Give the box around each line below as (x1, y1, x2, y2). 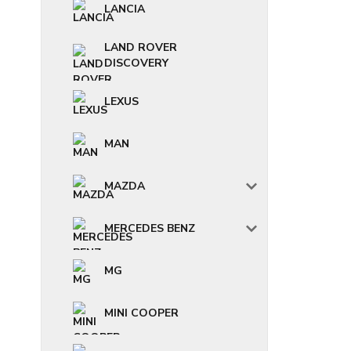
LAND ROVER (104, 40, 177, 55)
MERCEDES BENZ (104, 221, 195, 236)
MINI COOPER (104, 306, 179, 320)
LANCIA (104, 2, 145, 16)
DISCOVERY (104, 56, 168, 71)
